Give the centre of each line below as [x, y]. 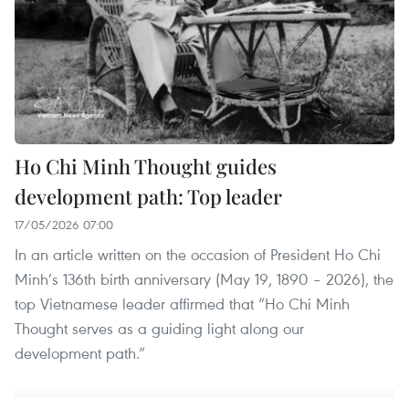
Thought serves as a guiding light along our [159, 329]
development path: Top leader [148, 197]
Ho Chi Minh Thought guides [146, 167]
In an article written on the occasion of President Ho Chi [198, 255]
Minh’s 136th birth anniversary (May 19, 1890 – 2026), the [204, 279]
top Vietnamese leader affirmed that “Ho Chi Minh [182, 304]
